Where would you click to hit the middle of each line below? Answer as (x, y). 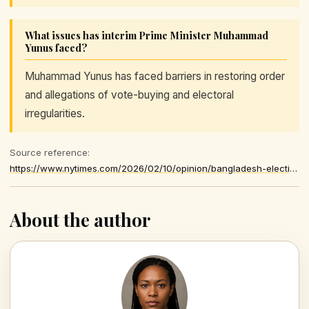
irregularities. (55, 113)
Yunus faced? (56, 47)
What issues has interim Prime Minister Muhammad (147, 35)
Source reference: (50, 152)
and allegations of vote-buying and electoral (129, 94)
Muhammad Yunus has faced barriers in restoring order (155, 76)
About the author (80, 219)
